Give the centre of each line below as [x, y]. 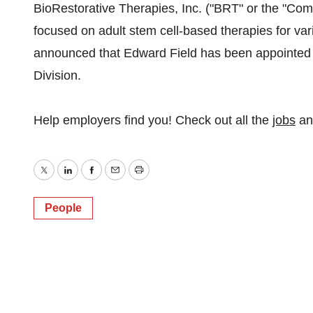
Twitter [61, 180]
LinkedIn [90, 180]
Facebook [118, 180]
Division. [57, 75]
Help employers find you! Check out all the [153, 120]
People [63, 208]
